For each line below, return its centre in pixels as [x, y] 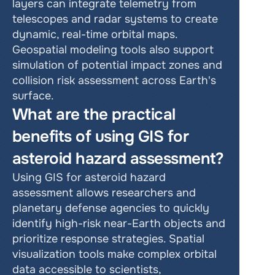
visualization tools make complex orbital [114, 254]
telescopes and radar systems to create [115, 19]
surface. [33, 96]
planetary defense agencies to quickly [111, 208]
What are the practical [94, 114]
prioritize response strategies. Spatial [108, 239]
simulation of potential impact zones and [117, 65]
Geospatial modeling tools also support [113, 50]
